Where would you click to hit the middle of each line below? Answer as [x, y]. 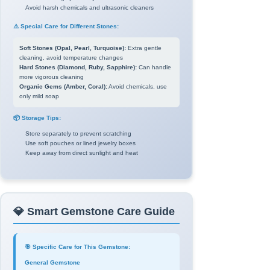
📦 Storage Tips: [37, 118]
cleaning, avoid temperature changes [71, 58]
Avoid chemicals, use [137, 86]
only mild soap [39, 96]
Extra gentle [144, 48]
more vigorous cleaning [52, 77]
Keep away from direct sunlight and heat [82, 153]
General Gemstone [52, 262]
